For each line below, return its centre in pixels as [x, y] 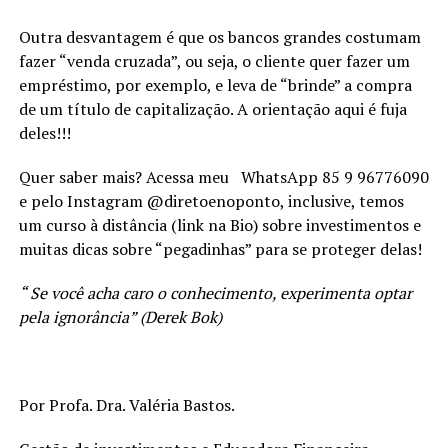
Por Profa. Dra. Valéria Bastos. [126, 404]
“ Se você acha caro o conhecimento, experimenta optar [215, 292]
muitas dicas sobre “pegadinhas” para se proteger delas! [220, 248]
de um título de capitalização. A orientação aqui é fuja [212, 108]
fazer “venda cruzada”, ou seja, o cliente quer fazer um [214, 60]
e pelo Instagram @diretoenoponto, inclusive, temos [211, 200]
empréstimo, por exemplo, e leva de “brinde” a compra [215, 84]
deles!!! [44, 132]
